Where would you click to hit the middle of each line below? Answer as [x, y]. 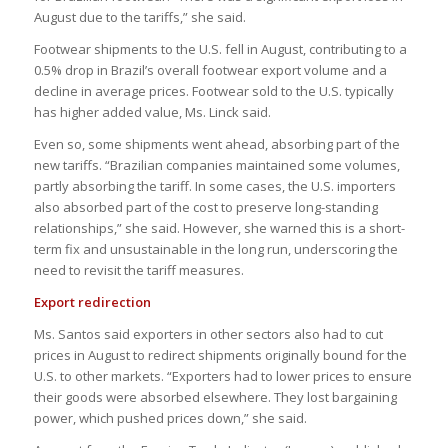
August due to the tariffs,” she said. [139, 17]
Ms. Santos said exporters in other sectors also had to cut [208, 334]
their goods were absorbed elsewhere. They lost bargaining [215, 397]
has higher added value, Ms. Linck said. [152, 112]
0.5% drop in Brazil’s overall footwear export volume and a [210, 70]
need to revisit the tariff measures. [138, 270]
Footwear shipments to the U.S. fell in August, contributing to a [220, 49]
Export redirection [92, 302]
